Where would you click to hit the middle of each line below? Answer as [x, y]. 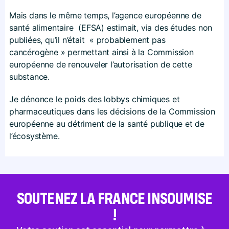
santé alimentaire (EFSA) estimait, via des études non [111, 27]
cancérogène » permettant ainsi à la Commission [101, 52]
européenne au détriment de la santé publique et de [107, 123]
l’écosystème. [35, 136]
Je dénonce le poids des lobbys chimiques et [95, 99]
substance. [30, 76]
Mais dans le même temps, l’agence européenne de [105, 15]
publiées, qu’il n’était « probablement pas [87, 40]
